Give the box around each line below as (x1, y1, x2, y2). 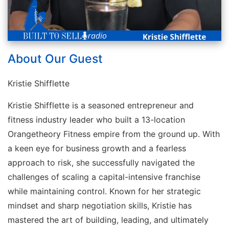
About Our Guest (8, 52, 103, 66)
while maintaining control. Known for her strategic (8, 186, 201, 196)
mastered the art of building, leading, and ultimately (8, 214, 209, 225)
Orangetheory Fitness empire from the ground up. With (8, 128, 220, 139)
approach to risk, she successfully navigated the (8, 157, 195, 168)
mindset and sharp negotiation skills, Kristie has (8, 200, 192, 211)
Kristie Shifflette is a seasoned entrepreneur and (8, 100, 194, 110)
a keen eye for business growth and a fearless (8, 143, 186, 153)
